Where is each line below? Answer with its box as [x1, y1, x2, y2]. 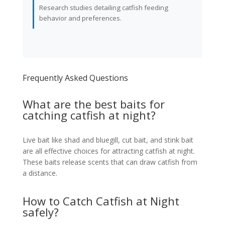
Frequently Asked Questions [22, 72, 128, 83]
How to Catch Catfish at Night [22, 193, 179, 208]
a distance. [22, 168, 57, 178]
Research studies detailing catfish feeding [39, 3, 168, 12]
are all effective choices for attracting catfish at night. [22, 146, 195, 156]
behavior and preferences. [39, 13, 122, 23]
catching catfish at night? [22, 107, 156, 123]
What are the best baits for [22, 96, 165, 111]
